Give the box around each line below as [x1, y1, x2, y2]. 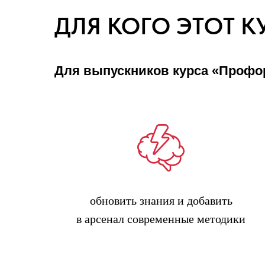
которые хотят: [54, 83, 150, 98]
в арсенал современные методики [76, 212, 245, 225]
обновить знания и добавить [89, 194, 232, 207]
